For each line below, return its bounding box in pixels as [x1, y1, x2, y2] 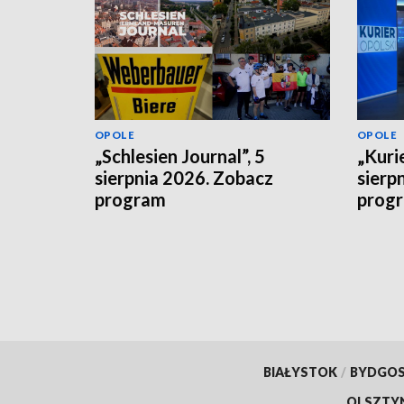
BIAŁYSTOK [262, 364, 337, 381]
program [95, 188, 166, 210]
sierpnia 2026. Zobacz [95, 166, 273, 188]
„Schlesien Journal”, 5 [95, 144, 265, 167]
